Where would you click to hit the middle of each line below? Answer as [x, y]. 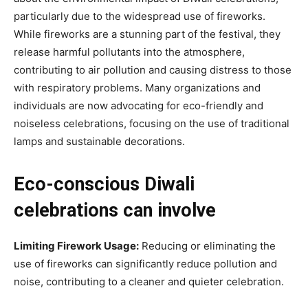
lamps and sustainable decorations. [99, 141]
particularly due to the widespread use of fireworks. [140, 16]
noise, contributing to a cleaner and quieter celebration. [149, 281]
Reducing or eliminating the [207, 245]
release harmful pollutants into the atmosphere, [129, 52]
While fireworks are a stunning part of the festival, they [147, 34]
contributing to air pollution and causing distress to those [153, 69]
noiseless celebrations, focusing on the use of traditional [152, 123]
